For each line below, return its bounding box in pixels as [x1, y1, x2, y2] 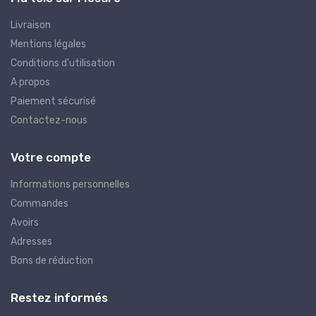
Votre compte [11, 150, 91, 164]
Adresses [11, 235, 52, 248]
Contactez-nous [11, 114, 87, 126]
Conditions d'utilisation [11, 56, 115, 69]
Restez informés [11, 290, 108, 305]
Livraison [11, 18, 51, 31]
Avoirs [11, 216, 39, 229]
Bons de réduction [11, 254, 93, 267]
